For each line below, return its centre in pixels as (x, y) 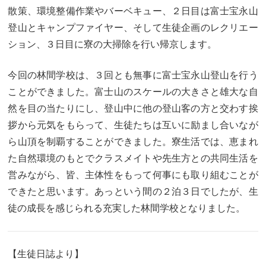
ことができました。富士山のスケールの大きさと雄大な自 (133, 92)
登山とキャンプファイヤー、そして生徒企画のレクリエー (133, 28)
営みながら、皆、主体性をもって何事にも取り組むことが (133, 175)
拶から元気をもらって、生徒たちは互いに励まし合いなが (133, 125)
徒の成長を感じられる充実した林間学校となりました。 (127, 208)
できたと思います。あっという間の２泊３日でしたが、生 (133, 192)
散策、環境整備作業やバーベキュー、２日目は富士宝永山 (133, 11)
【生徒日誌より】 (46, 254)
